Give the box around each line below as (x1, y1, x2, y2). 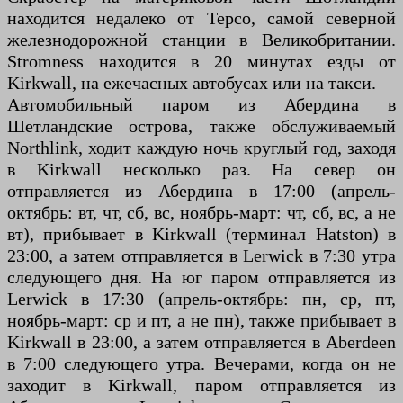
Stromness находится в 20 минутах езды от (7, 51, 396, 72)
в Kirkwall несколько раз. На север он (7, 159, 396, 180)
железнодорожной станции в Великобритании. (7, 30, 396, 50)
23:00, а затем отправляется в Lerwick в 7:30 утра (7, 246, 396, 266)
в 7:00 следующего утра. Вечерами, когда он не (7, 354, 396, 374)
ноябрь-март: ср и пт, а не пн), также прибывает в (7, 310, 396, 331)
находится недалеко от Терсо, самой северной (7, 8, 396, 29)
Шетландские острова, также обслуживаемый (7, 116, 396, 137)
